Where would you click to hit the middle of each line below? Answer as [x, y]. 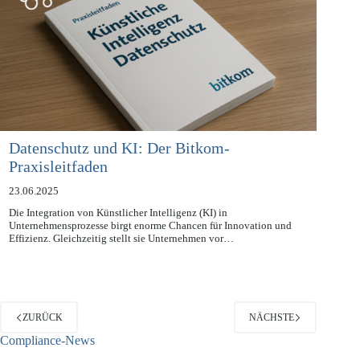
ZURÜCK [43, 336]
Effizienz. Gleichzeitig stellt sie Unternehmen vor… [121, 256]
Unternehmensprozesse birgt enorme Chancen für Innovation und [150, 243]
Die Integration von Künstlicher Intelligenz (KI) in [118, 231]
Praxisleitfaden [58, 184]
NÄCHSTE [272, 336]
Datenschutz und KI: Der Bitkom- [119, 166]
